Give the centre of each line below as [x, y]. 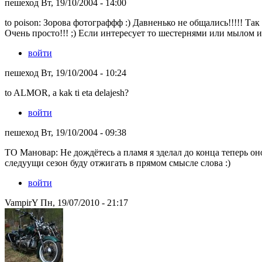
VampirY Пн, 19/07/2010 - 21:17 [66, 202]
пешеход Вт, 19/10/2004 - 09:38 [65, 132]
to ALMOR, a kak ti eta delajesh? [67, 92]
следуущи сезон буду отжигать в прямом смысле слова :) [118, 163]
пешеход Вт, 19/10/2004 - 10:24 [65, 73]
